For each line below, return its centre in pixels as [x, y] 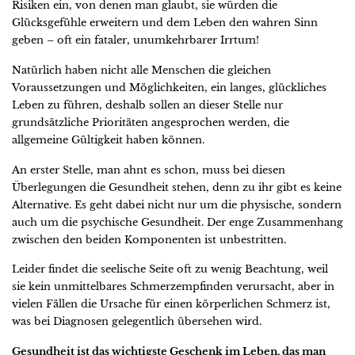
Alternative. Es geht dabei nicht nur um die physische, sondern [177, 204]
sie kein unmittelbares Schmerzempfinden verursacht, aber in [173, 287]
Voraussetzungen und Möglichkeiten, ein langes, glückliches [169, 88]
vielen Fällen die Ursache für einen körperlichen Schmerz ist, [171, 304]
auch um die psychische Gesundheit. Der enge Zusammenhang [177, 222]
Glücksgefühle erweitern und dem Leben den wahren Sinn [165, 23]
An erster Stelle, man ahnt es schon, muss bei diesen [149, 170]
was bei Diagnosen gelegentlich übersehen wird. [137, 322]
